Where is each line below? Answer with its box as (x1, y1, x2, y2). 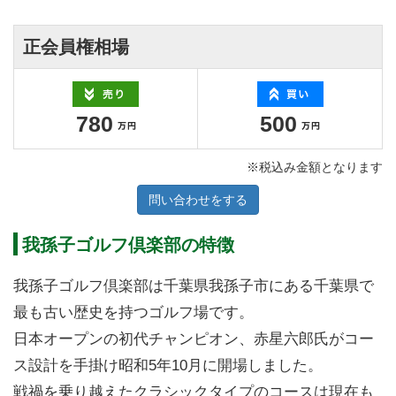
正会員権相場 (23, 36, 129, 57)
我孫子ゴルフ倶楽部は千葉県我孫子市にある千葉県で (13, 277, 374, 294)
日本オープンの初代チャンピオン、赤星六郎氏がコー (13, 330, 374, 347)
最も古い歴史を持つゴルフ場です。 (13, 303, 254, 321)
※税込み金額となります (247, 159, 383, 174)
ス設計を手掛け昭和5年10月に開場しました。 (13, 356, 323, 374)
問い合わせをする (148, 192, 247, 207)
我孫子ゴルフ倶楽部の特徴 (22, 234, 234, 255)
